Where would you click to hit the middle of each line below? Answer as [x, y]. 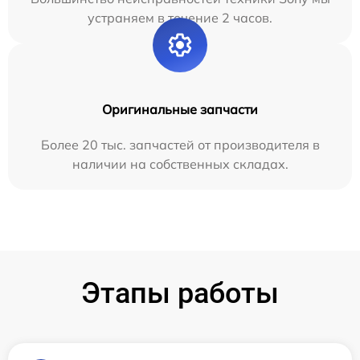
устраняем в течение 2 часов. [180, 17]
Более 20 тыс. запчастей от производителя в [180, 144]
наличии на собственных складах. [180, 164]
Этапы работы [180, 293]
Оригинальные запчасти [180, 109]
